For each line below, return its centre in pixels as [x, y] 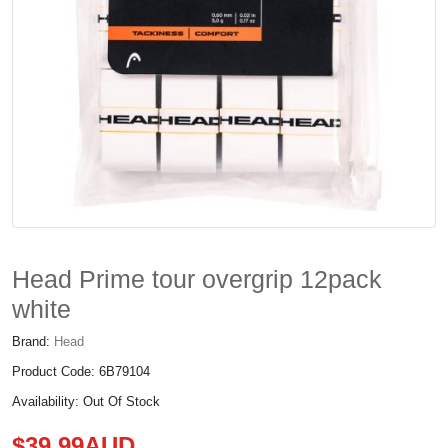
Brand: [33, 341]
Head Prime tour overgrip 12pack [197, 279]
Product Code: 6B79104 [81, 371]
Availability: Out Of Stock [86, 401]
